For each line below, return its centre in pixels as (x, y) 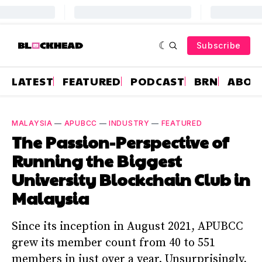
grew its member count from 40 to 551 (113, 243)
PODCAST (157, 81)
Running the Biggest (97, 161)
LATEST (33, 81)
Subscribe (218, 45)
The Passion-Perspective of (120, 142)
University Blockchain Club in (131, 179)
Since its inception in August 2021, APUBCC (127, 226)
